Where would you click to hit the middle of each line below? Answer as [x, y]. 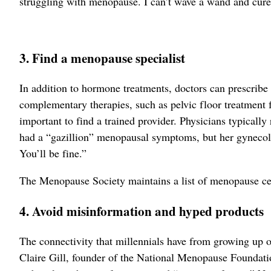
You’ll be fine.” [53, 153]
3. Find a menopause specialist [102, 57]
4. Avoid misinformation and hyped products [142, 211]
